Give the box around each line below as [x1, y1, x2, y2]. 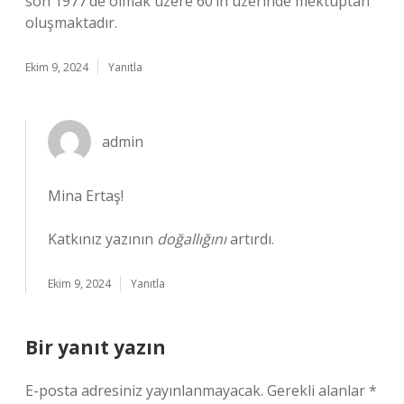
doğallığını [157, 229, 226, 249]
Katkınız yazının [48, 229, 157, 249]
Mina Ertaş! [48, 186, 124, 206]
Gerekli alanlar [267, 381, 369, 400]
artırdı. [226, 229, 274, 249]
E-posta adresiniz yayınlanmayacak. [25, 381, 263, 400]
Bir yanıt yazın [25, 335, 166, 360]
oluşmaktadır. [25, 13, 117, 32]
